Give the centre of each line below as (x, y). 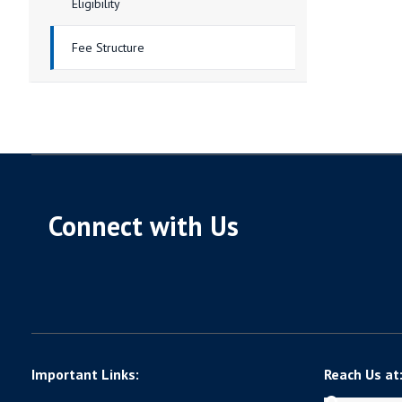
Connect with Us (143, 226)
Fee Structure (108, 47)
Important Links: (85, 375)
